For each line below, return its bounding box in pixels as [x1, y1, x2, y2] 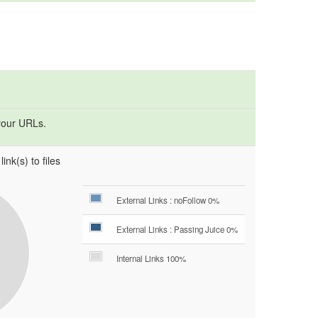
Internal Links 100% [116, 252, 186, 264]
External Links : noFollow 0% [116, 194, 219, 206]
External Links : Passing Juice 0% [116, 223, 238, 235]
